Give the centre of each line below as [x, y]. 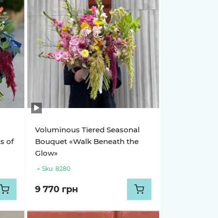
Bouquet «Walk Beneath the [87, 141]
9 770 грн [57, 189]
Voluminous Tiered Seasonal [88, 130]
